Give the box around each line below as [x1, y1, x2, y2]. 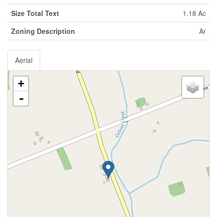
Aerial [15, 55, 32, 65]
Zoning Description [11, 26, 75, 36]
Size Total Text [11, 8, 59, 18]
